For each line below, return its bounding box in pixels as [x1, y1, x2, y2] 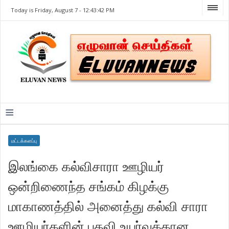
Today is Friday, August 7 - [11, 6, 83, 14]
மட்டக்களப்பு [11, 137, 37, 144]
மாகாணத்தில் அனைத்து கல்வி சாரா [8, 197, 209, 215]
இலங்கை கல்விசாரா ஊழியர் [8, 157, 165, 175]
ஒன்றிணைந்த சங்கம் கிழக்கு [8, 177, 170, 195]
